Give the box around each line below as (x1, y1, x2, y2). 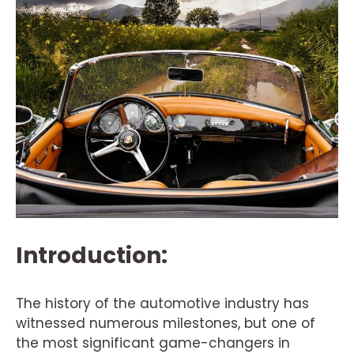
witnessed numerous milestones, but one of (16, 314, 315, 333)
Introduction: (16, 240, 168, 271)
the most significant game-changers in (16, 333, 290, 352)
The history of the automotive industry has (16, 294, 309, 313)
